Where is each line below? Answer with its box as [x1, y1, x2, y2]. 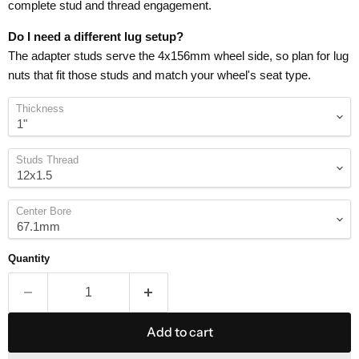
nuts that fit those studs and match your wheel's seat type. [8, 68, 311, 83]
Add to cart [146, 325, 213, 341]
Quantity [8, 252, 50, 265]
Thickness [16, 103, 64, 115]
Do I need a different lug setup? [8, 30, 184, 44]
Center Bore [16, 205, 71, 218]
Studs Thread [16, 154, 79, 167]
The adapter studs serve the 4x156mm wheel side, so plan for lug [8, 49, 349, 63]
